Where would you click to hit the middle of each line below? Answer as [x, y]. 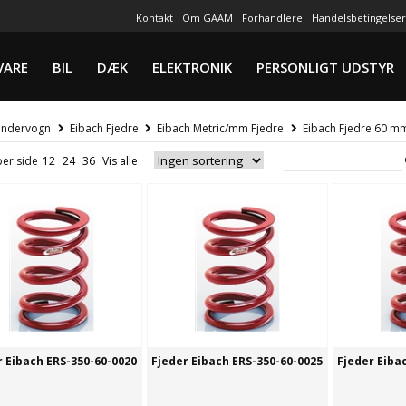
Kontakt [154, 18]
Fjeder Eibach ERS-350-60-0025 [237, 362]
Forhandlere [272, 18]
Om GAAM [207, 18]
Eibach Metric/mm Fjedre [221, 129]
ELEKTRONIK [192, 67]
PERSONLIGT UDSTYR [325, 67]
